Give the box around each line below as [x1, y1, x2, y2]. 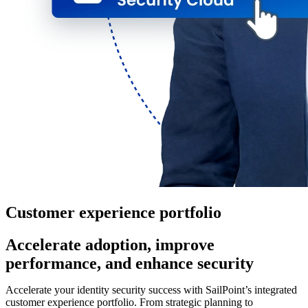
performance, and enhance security [5, 254, 254, 273]
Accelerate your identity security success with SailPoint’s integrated [5, 284, 297, 296]
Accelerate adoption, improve [5, 236, 214, 254]
